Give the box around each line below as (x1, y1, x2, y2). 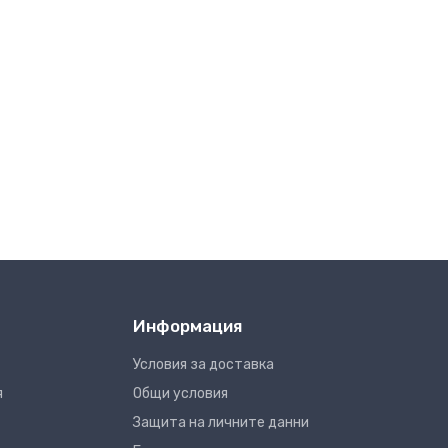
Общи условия (132, 385, 228, 402)
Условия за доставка (132, 356, 274, 373)
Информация (132, 316, 242, 336)
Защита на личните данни (132, 414, 309, 431)
